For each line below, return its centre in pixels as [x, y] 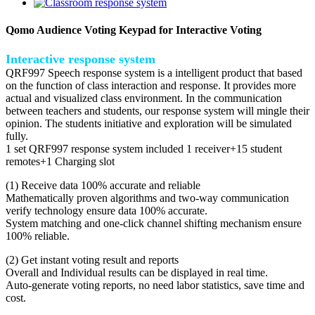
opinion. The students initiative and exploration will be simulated [149, 123]
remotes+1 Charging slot [60, 161]
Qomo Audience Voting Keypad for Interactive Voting [134, 30]
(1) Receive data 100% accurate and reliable [103, 185]
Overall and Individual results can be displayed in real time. [137, 272]
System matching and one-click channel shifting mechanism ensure [154, 223]
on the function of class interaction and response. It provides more [151, 85]
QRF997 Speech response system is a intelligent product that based [154, 72]
